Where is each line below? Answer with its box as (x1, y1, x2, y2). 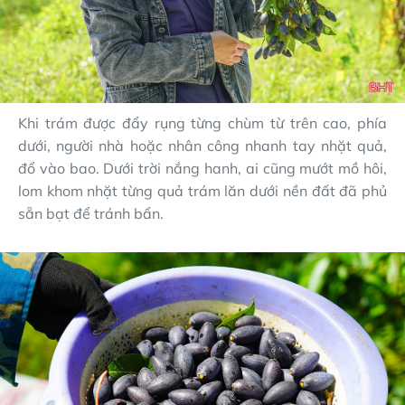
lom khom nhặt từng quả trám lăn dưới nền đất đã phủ (18, 181, 387, 200)
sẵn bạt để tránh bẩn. (18, 203, 164, 222)
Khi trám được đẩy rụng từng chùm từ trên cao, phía (18, 113, 387, 132)
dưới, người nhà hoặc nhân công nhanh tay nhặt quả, (18, 136, 387, 155)
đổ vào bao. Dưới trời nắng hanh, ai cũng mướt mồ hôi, (18, 158, 387, 177)
